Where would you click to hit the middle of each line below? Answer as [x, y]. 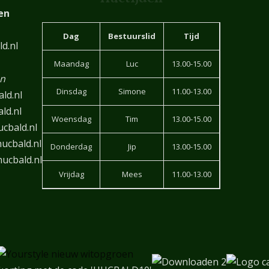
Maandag [71, 64]
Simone [132, 92]
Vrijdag [71, 174]
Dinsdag [71, 92]
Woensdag [71, 119]
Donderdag [71, 147]
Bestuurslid [132, 36]
